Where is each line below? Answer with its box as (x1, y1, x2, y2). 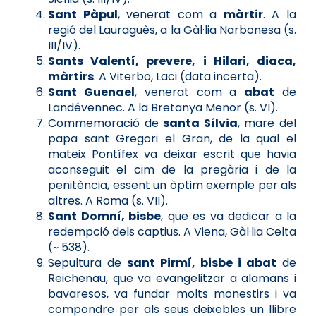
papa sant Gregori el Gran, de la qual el (48, 130, 296, 147)
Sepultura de (48, 255, 127, 272)
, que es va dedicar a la (161, 208, 296, 225)
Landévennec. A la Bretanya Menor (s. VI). (48, 99, 278, 116)
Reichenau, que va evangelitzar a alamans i (48, 270, 296, 287)
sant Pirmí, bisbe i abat (127, 255, 276, 272)
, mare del (237, 115, 297, 132)
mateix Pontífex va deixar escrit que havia (48, 146, 296, 163)
